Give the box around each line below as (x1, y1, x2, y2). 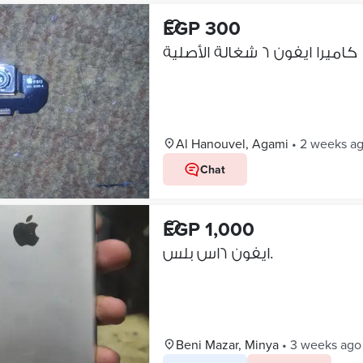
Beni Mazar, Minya (175, 335, 279, 353)
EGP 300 (162, 14, 241, 42)
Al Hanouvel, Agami (175, 135, 288, 152)
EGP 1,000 (162, 215, 254, 243)
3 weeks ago (289, 335, 361, 353)
